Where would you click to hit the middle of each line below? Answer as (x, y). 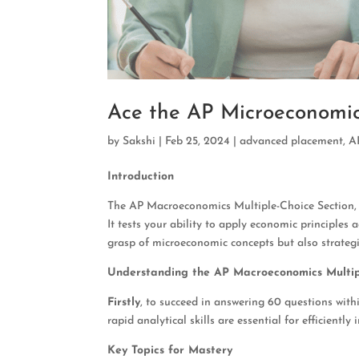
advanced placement (292, 141)
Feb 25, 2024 (198, 141)
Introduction (141, 176)
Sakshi (139, 141)
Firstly (124, 302)
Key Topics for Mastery (170, 350)
